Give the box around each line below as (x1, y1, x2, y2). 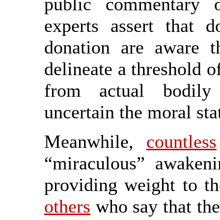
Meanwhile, (44, 131, 146, 152)
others (44, 196, 90, 217)
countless (146, 131, 217, 152)
